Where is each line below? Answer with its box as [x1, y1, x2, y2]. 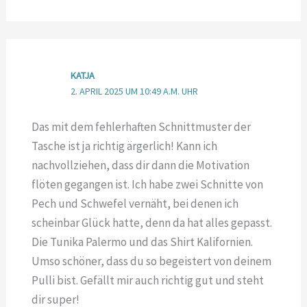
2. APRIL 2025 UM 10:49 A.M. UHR [70, 85, 198, 98]
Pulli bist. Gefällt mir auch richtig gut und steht [31, 272, 264, 288]
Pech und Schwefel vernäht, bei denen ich [31, 195, 238, 211]
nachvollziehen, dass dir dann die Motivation [31, 157, 249, 173]
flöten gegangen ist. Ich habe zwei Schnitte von [31, 176, 263, 192]
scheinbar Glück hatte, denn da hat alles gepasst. [31, 214, 272, 230]
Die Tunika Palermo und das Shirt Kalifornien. [31, 234, 253, 249]
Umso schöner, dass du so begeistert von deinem [31, 253, 271, 269]
